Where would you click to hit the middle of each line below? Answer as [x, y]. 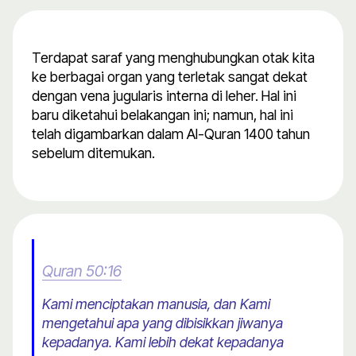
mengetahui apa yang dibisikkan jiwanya [163, 323]
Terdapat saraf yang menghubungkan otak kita [173, 58]
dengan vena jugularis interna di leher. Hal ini [164, 96]
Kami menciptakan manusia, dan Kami [156, 304]
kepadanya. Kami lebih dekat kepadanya [163, 342]
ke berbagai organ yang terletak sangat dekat [170, 77]
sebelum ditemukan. [93, 153]
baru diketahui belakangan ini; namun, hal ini [163, 115]
